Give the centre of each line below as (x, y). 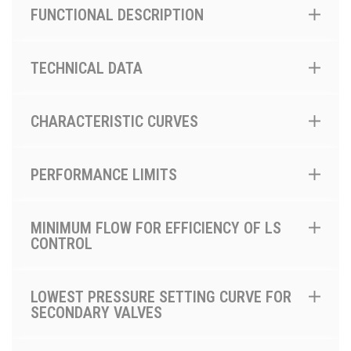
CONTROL (62, 243)
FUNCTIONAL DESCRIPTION (117, 14)
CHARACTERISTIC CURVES (114, 121)
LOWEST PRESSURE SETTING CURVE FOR (161, 297)
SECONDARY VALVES (96, 312)
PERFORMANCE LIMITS (104, 174)
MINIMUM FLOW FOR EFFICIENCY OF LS (156, 228)
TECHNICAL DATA (87, 68)
